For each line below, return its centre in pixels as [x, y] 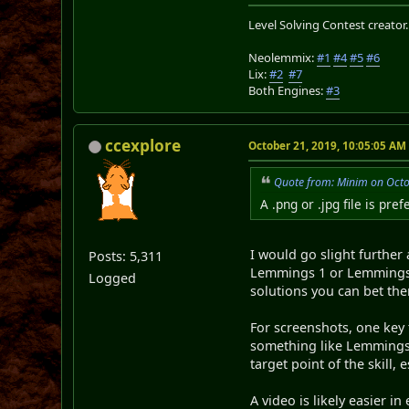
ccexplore [143, 145]
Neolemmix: [283, 57]
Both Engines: [288, 90]
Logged [113, 278]
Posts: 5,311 [126, 256]
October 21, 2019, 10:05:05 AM [328, 145]
